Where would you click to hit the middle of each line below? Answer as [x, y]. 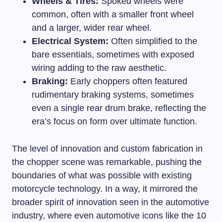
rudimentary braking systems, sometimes [113, 95]
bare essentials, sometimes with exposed [113, 55]
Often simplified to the [153, 41]
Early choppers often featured [128, 81]
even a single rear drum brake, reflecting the [119, 108]
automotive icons [130, 216]
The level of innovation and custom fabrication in [107, 149]
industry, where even [54, 216]
